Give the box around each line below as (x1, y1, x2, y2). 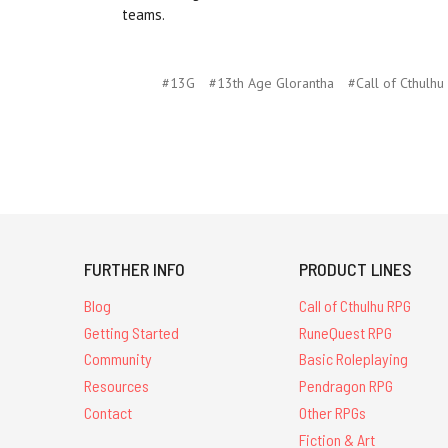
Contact (84, 403, 132, 423)
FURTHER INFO (84, 257, 185, 280)
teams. (122, 4, 165, 24)
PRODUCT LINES (299, 257, 413, 280)
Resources (84, 376, 149, 396)
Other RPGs (299, 403, 367, 423)
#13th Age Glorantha (209, 73, 334, 92)
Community (84, 349, 152, 369)
